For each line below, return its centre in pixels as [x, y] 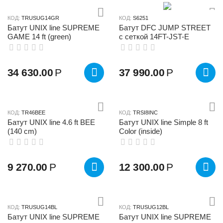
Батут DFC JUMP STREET [165, 27]
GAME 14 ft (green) [39, 36]
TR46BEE [33, 112]
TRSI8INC [145, 112]
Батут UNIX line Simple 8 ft [164, 122]
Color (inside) [141, 131]
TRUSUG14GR [40, 18]
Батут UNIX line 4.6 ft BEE [51, 122]
